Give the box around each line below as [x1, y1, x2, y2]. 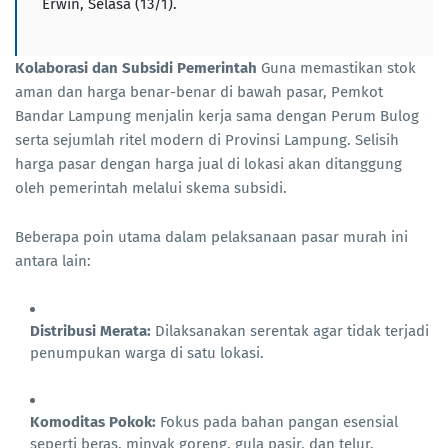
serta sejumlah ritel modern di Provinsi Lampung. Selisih [15, 131, 399, 150]
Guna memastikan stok [257, 59, 416, 78]
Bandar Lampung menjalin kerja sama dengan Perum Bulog [15, 107, 419, 126]
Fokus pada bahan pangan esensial [156, 413, 398, 432]
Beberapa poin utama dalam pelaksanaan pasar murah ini [15, 228, 408, 247]
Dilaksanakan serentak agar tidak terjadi [151, 322, 429, 341]
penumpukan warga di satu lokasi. [30, 344, 264, 363]
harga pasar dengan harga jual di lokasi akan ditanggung [15, 155, 402, 174]
